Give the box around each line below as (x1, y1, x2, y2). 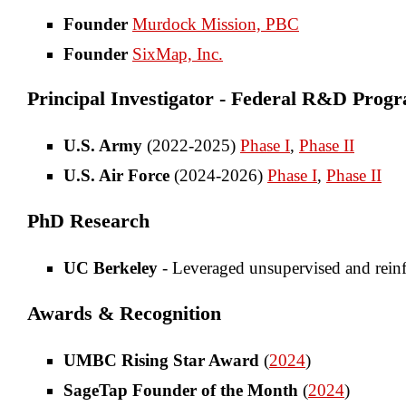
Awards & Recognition (27, 302, 221, 324)
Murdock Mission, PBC (132, 14, 299, 34)
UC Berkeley (63, 257, 158, 277)
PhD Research (27, 210, 150, 233)
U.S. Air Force (63, 166, 169, 186)
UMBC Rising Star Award (63, 350, 259, 370)
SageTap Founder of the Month (63, 380, 298, 400)
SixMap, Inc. (132, 43, 223, 63)
